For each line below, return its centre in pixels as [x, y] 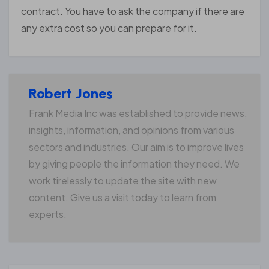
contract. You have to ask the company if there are [133, 11]
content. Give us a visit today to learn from [122, 197]
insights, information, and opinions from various [131, 130]
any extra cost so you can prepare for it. [109, 28]
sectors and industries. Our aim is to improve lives [136, 147]
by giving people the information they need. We [134, 163]
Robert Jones [71, 94]
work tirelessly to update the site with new [122, 180]
